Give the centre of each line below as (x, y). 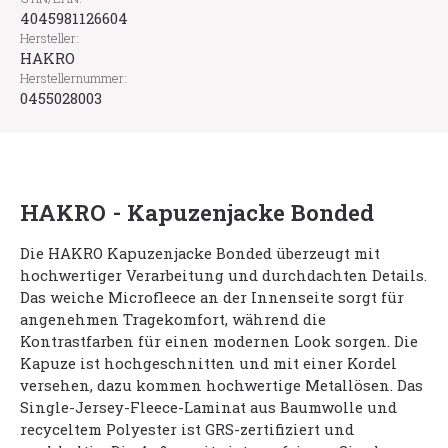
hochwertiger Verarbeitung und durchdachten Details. (223, 275)
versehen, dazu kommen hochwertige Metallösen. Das (221, 385)
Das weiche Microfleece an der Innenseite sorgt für (212, 297)
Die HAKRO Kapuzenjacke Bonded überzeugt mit (200, 253)
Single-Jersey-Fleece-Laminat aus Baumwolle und (208, 407)
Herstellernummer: (73, 78)
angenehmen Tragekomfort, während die (173, 319)
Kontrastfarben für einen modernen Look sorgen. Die (219, 341)
